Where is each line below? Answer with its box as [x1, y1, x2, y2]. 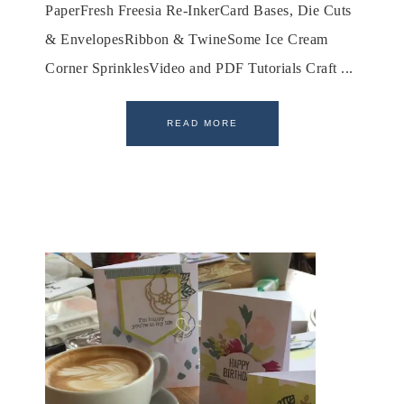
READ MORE [166, 117, 238, 128]
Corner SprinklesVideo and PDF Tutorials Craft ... [45, 60, 353, 76]
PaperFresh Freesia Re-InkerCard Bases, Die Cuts [45, 2, 352, 18]
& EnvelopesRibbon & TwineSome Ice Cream [45, 31, 328, 47]
